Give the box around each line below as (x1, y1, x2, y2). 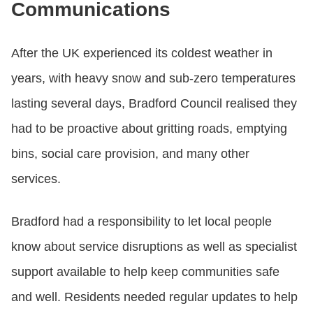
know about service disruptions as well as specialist (11, 239, 297, 254)
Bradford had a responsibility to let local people (11, 214, 272, 228)
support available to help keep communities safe (11, 264, 279, 279)
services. (11, 171, 61, 186)
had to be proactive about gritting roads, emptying (11, 121, 287, 136)
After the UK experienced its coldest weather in (11, 45, 272, 60)
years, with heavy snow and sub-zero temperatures (11, 71, 296, 85)
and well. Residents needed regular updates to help (11, 289, 298, 304)
